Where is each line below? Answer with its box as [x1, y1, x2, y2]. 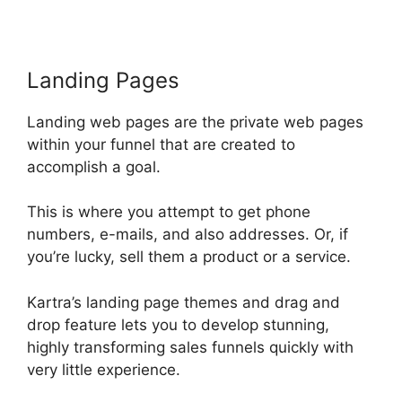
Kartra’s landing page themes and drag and [27, 293, 340, 311]
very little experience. [27, 360, 180, 379]
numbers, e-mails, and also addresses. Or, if [27, 225, 348, 244]
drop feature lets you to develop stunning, [27, 315, 329, 334]
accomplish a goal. [27, 157, 161, 176]
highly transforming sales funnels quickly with [27, 337, 354, 356]
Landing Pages [27, 66, 179, 93]
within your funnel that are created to [27, 135, 295, 153]
